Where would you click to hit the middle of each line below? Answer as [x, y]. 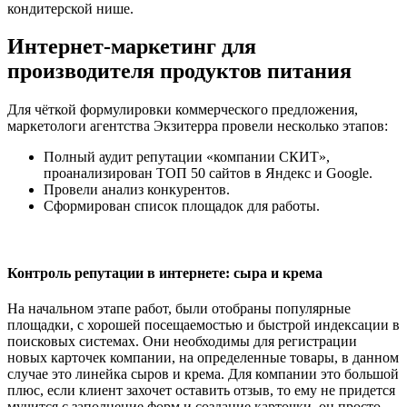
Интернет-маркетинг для [132, 47]
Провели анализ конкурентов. [137, 190]
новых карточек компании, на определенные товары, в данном [203, 357]
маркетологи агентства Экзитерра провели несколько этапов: [198, 126]
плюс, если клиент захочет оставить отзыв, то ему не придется [201, 390]
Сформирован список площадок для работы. [182, 206]
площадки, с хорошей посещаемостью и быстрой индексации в [203, 324]
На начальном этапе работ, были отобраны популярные [179, 308]
